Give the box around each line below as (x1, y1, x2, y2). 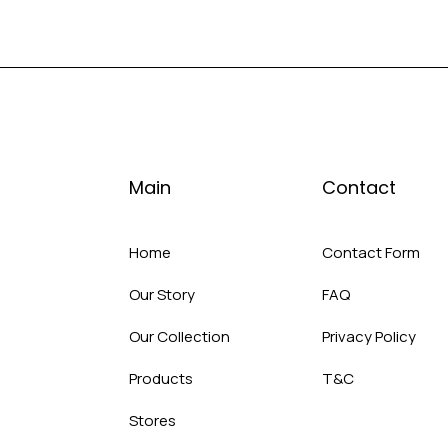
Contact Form (321, 242, 420, 263)
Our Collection (128, 326, 230, 347)
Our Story (128, 284, 195, 305)
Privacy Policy (321, 326, 416, 347)
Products (128, 368, 193, 389)
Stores (128, 410, 176, 431)
